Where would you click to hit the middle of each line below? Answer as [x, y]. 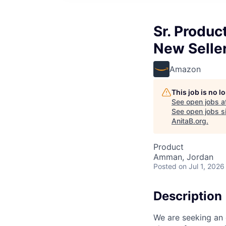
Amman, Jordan [183, 157]
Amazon [185, 69]
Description [188, 196]
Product [168, 147]
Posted [165, 166]
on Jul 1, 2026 [202, 166]
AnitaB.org [189, 121]
